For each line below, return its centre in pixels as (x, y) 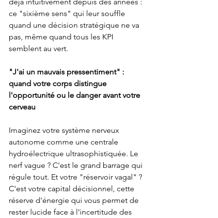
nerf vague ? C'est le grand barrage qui (77, 165)
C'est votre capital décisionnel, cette (73, 189)
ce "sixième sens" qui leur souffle (68, 14)
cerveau (22, 107)
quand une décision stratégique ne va (75, 25)
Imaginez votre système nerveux (65, 130)
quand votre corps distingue (59, 84)
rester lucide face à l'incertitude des (71, 212)
